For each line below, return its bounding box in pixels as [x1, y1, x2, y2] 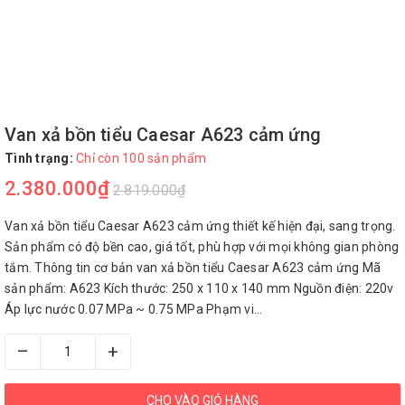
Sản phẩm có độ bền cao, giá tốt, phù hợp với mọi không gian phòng [5, 239, 400, 254]
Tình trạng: [5, 150, 73, 165]
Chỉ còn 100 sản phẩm [76, 150, 206, 165]
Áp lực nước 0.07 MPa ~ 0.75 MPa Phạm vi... [5, 301, 263, 316]
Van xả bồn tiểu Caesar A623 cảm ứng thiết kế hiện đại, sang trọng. [5, 218, 396, 233]
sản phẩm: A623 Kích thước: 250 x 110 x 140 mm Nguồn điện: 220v [5, 280, 394, 296]
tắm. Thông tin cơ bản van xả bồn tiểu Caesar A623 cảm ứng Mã [5, 259, 381, 275]
